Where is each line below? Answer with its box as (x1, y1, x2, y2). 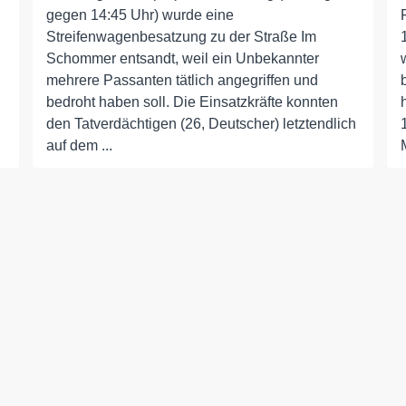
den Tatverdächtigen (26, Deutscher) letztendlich (45, 116, 356, 132)
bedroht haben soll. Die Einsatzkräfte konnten (45, 94, 338, 111)
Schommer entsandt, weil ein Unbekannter (45, 51, 319, 67)
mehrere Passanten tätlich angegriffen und (45, 72, 318, 89)
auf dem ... (45, 138, 112, 154)
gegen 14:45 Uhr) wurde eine (45, 7, 234, 24)
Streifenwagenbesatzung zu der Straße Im (45, 29, 316, 45)
